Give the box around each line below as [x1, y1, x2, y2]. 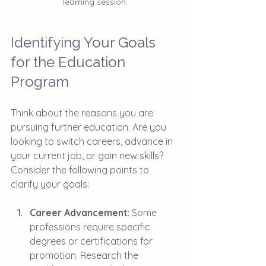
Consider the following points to [11, 163, 151, 176]
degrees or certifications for [30, 235, 155, 247]
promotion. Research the [30, 249, 141, 261]
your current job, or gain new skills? [11, 149, 166, 161]
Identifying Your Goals [11, 33, 159, 51]
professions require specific [30, 220, 153, 233]
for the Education [11, 53, 129, 71]
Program [11, 72, 69, 90]
